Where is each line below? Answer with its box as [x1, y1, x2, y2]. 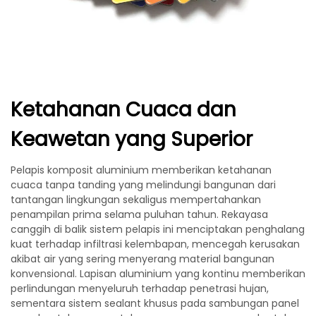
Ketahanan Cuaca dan [11, 96, 236, 123]
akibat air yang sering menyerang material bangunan [11, 252, 274, 266]
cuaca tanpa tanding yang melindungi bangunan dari [11, 178, 276, 192]
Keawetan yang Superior [11, 126, 253, 153]
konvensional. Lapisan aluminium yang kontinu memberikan [11, 267, 305, 281]
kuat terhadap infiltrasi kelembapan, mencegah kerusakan [11, 237, 300, 251]
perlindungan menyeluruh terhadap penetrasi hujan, [11, 281, 269, 296]
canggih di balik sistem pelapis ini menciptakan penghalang [11, 222, 305, 236]
